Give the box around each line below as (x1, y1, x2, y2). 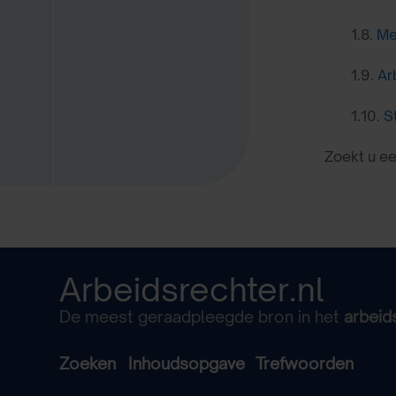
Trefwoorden (255, 354, 354, 374)
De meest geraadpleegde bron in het (59, 307, 344, 327)
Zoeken (59, 354, 128, 374)
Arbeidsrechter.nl (59, 270, 324, 310)
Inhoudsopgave (128, 354, 245, 374)
